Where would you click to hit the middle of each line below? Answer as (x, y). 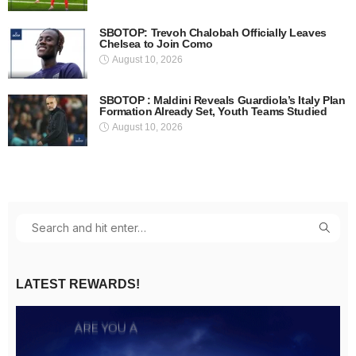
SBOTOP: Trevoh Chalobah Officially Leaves (213, 32)
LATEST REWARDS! (78, 284)
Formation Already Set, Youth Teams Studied (213, 111)
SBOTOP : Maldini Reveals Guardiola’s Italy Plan (222, 100)
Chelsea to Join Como (156, 43)
